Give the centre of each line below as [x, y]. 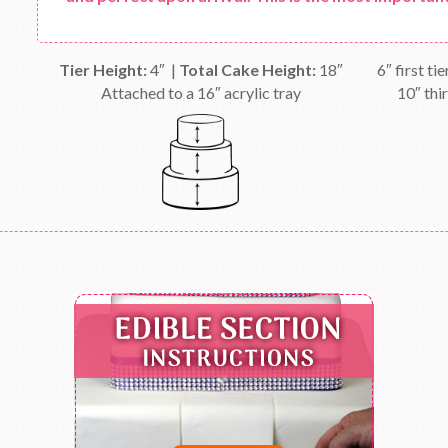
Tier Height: [102, 69]
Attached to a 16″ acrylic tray [200, 92]
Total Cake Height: [247, 69]
